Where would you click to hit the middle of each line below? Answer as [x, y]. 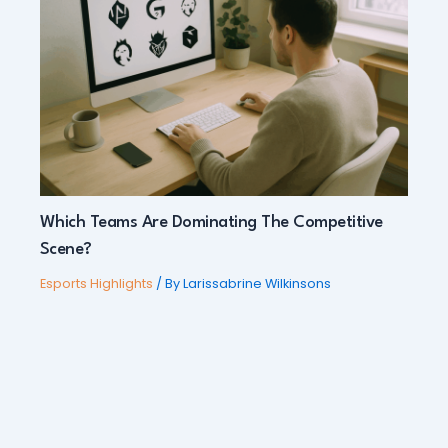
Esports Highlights [96, 284]
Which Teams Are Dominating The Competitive [211, 223]
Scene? [65, 250]
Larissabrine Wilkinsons [256, 284]
